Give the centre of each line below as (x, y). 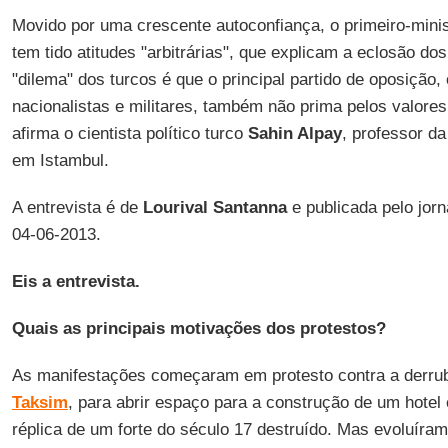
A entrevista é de (77, 207)
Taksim (39, 402)
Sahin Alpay (294, 133)
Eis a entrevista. (75, 281)
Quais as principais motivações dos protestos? (198, 328)
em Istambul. (60, 160)
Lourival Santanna (214, 207)
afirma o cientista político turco (129, 133)
